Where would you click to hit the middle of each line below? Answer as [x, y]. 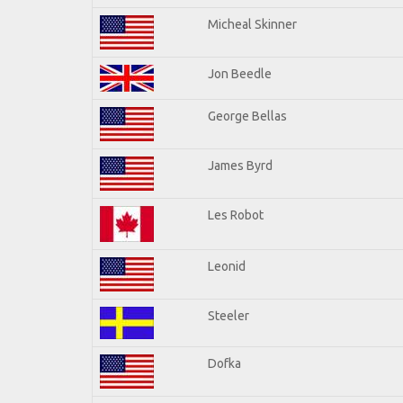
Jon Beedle [240, 73]
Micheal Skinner [252, 24]
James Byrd [240, 165]
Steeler [228, 315]
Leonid [227, 266]
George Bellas [247, 116]
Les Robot [236, 215]
